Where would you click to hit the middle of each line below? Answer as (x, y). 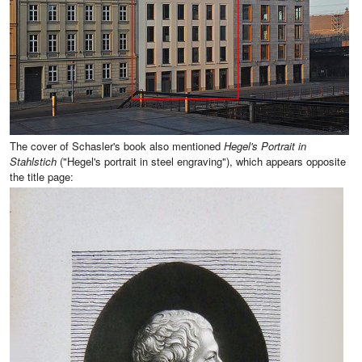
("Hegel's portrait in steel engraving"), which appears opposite (201, 162)
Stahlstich (33, 162)
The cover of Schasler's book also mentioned (117, 146)
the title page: (42, 177)
